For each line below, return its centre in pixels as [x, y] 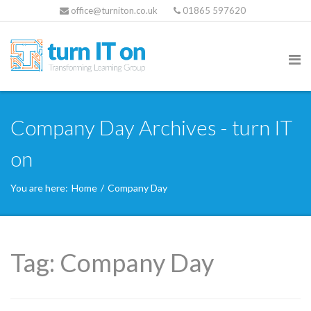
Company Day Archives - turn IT [151, 127]
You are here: [39, 188]
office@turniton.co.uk [114, 10]
